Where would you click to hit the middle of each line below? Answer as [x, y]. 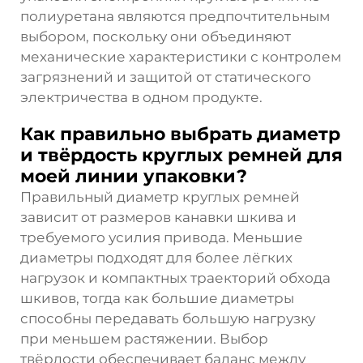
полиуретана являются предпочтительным [175, 16]
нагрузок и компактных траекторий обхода [175, 278]
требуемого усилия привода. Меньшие [162, 237]
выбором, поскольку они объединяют [156, 36]
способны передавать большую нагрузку [168, 318]
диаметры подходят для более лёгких [156, 257]
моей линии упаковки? [134, 176]
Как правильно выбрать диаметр [180, 134]
